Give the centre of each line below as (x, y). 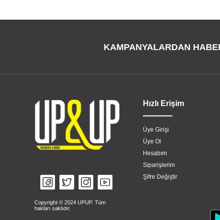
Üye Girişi (156, 130)
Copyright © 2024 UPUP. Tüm (70, 203)
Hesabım (155, 153)
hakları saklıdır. (53, 208)
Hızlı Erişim (164, 103)
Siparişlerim (159, 165)
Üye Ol (152, 141)
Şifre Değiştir (160, 177)
